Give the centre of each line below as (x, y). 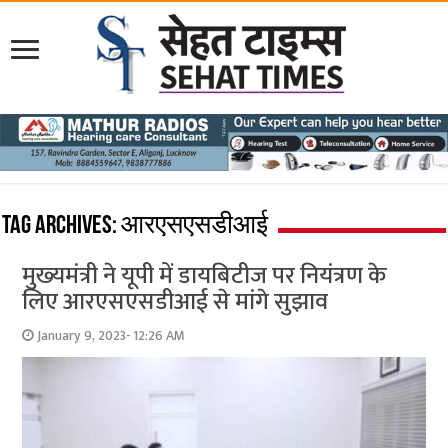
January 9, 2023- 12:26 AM (111, 335)
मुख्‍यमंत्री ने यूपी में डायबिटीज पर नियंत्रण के (205, 275)
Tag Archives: (62, 226)
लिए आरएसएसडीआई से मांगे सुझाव (175, 301)
